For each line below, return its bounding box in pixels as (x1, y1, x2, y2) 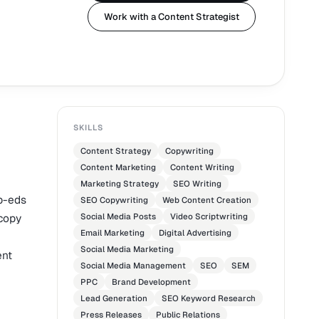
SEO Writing (173, 178, 221, 189)
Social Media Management (80, 260, 186, 271)
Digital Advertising (159, 227, 231, 239)
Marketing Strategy (80, 178, 159, 189)
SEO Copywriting (80, 194, 148, 206)
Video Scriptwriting (170, 211, 248, 222)
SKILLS (73, 122, 103, 133)
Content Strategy (80, 145, 151, 157)
